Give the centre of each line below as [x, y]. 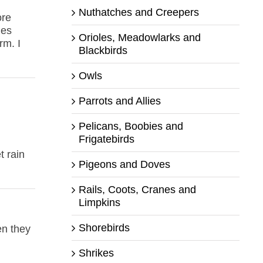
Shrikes [96, 253]
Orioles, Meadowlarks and [139, 37]
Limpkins [99, 202]
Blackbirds [103, 50]
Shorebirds [104, 227]
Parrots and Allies [119, 101]
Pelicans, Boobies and [131, 126]
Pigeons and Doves [124, 164]
